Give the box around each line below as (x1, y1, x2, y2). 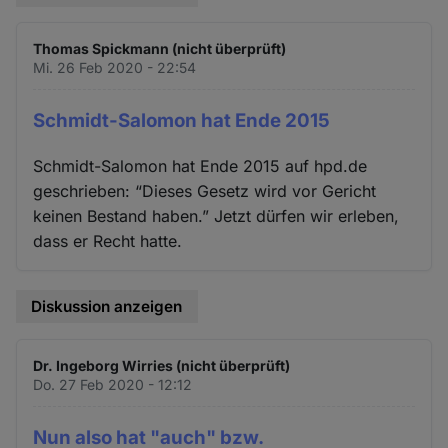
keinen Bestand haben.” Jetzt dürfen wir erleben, (33, 206, 400, 227)
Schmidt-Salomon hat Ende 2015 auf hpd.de (33, 156, 368, 177)
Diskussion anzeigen (31, 297, 183, 317)
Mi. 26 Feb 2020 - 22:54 (33, 59, 197, 77)
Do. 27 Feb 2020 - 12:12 (33, 375, 193, 393)
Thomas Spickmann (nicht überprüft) (33, 40, 287, 58)
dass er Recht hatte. (33, 231, 183, 252)
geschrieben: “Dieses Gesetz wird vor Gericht (33, 181, 377, 202)
